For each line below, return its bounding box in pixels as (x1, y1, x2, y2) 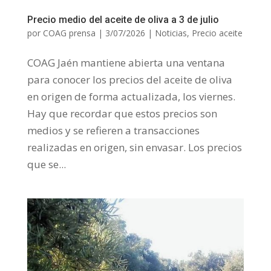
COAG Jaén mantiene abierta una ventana (27, 55, 225, 70)
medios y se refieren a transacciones (27, 123, 200, 137)
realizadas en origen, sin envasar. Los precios (27, 140, 242, 154)
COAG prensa (42, 27, 96, 39)
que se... (27, 157, 66, 171)
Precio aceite (191, 27, 243, 39)
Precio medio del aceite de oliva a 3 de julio (27, 13, 219, 25)
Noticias (154, 27, 187, 39)
